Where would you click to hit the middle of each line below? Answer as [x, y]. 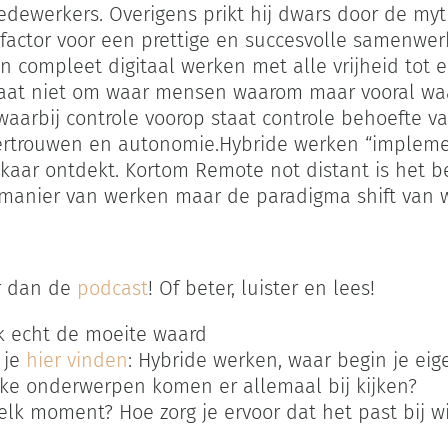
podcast [112, 287]
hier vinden [76, 359]
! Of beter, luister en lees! [261, 287]
